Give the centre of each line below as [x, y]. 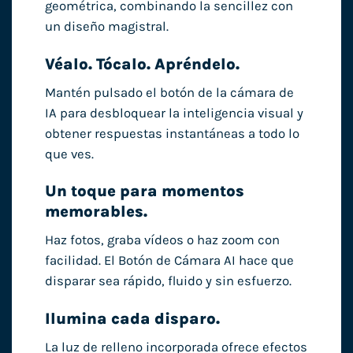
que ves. [69, 154]
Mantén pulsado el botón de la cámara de [169, 92]
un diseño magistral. [106, 26]
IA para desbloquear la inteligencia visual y [174, 113]
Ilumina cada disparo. [132, 319]
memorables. [96, 212]
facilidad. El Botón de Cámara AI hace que [169, 261]
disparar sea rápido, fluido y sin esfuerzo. [168, 281]
